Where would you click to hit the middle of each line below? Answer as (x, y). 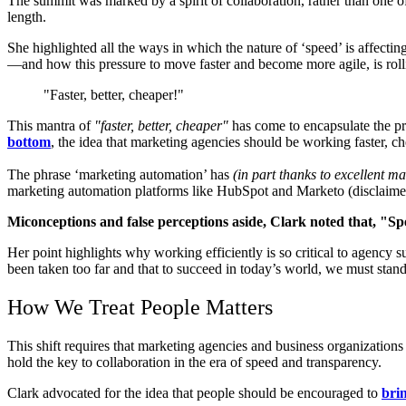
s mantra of (61, 125)
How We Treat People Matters (140, 307)
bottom (29, 141)
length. (27, 16)
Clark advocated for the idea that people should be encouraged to (194, 392)
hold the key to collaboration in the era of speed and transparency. (194, 362)
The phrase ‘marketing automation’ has (120, 174)
